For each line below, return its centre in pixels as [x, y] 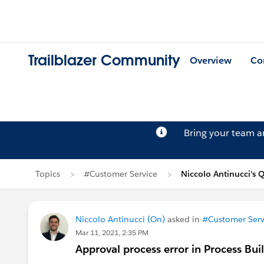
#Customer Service [121, 174]
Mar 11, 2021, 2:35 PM [112, 232]
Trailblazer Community [104, 61]
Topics [48, 174]
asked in [184, 219]
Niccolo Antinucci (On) [120, 219]
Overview [211, 61]
